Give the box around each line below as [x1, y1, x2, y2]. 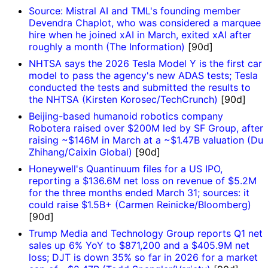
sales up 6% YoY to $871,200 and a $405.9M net [29, 239, 249, 252]
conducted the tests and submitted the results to [29, 81, 251, 94]
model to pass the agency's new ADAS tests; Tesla [29, 69, 258, 82]
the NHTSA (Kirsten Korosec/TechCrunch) [29, 93, 218, 106]
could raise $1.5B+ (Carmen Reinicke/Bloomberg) [29, 199, 251, 211]
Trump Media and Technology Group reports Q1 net [29, 227, 263, 240]
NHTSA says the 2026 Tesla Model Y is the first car [29, 57, 262, 70]
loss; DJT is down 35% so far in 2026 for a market [29, 251, 258, 264]
